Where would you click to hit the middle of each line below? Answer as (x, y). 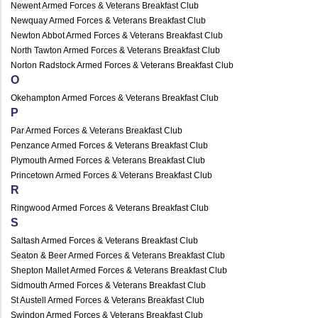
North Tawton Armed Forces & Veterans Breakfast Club (115, 50)
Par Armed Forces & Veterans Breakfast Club (97, 130)
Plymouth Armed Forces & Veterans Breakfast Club (108, 160)
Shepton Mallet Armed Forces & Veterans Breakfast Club (119, 270)
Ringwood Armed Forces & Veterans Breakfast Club (110, 208)
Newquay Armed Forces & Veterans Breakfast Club (108, 20)
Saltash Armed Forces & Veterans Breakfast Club (104, 240)
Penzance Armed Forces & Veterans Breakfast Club (109, 145)
